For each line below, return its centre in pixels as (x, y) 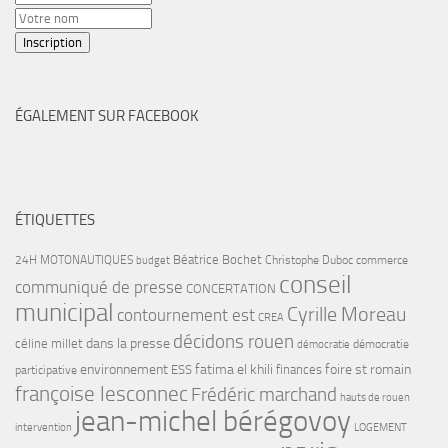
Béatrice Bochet (217, 259)
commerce (382, 259)
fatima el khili (234, 368)
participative (46, 369)
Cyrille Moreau (347, 313)
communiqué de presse (99, 286)
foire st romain (368, 368)
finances (299, 369)
